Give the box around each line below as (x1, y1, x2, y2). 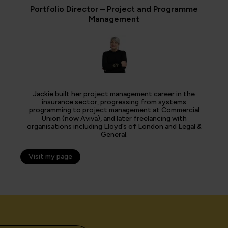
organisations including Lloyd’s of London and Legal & (26, 122, 202, 131)
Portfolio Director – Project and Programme (30, 4, 198, 14)
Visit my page (28, 152, 72, 161)
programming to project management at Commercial (28, 106, 199, 115)
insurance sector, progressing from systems (42, 98, 186, 107)
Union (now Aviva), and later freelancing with (41, 114, 187, 123)
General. (100, 130, 128, 139)
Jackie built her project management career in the (33, 90, 195, 99)
